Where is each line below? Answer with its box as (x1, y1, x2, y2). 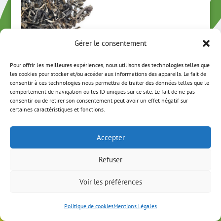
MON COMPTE (87, 136, 142, 146)
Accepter (96, 132, 125, 142)
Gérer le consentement (74, 38, 147, 48)
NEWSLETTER (126, 151, 179, 161)
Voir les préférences (79, 177, 142, 186)
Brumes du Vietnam (21, 62, 96, 74)
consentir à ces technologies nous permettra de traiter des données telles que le (10, 79, 209, 86)
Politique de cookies (64, 202, 113, 210)
